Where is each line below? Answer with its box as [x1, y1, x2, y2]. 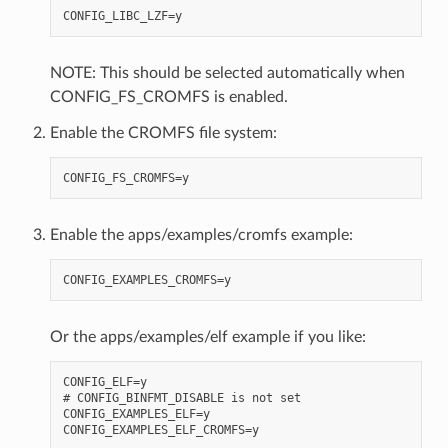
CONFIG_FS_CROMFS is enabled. [49, 88, 288, 105]
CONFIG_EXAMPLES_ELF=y [62, 406, 210, 421]
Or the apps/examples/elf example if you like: [49, 328, 366, 345]
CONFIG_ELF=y [62, 374, 147, 389]
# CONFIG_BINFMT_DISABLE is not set [62, 390, 301, 405]
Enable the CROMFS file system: [49, 124, 277, 141]
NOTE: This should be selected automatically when [49, 64, 405, 81]
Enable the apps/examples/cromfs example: [49, 226, 353, 243]
